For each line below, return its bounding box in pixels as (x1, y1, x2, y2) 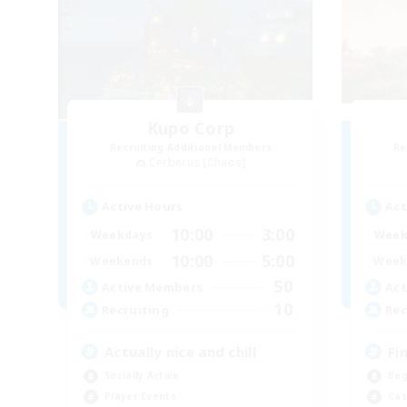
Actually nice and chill (104, 342, 256, 362)
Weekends (90, 253, 154, 269)
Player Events (104, 390, 176, 403)
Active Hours (102, 198, 184, 215)
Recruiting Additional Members (109, 141, 273, 154)
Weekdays (90, 226, 154, 243)
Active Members (102, 278, 203, 295)
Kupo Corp (146, 117, 235, 140)
